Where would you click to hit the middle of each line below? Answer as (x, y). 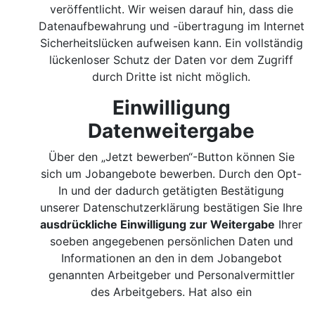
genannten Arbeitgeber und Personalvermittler (172, 275)
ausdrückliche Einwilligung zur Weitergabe (158, 224)
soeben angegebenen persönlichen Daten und (172, 241)
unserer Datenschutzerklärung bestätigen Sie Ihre (172, 207)
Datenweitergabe (172, 131)
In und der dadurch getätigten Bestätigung (172, 191)
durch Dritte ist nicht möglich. (172, 77)
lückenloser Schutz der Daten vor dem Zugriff (172, 60)
